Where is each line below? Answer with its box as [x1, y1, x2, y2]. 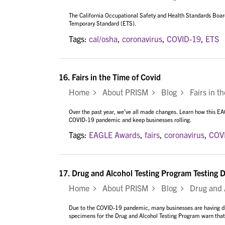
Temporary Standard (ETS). [69, 20, 136, 27]
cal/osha [89, 33, 118, 44]
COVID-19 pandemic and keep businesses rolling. [69, 116, 193, 123]
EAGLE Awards [89, 130, 140, 140]
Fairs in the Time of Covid [72, 71, 161, 82]
